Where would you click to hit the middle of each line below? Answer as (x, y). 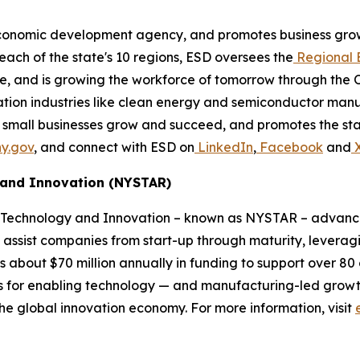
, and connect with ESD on (114, 147)
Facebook (290, 147)
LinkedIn (224, 147)
